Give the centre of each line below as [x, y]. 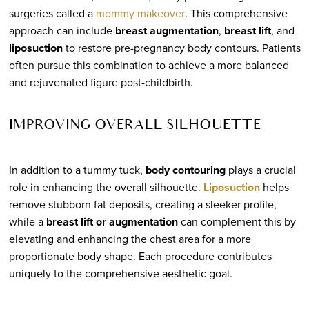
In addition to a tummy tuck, [77, 169]
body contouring [185, 170]
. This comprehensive [236, 13]
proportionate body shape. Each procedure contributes [140, 256]
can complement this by [237, 221]
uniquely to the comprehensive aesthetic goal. [120, 273]
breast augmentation [167, 30]
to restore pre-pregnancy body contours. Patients [181, 47]
